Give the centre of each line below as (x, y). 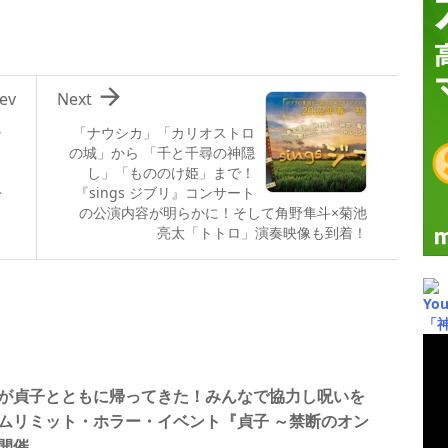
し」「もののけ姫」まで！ (171, 172)
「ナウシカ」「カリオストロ (164, 132)
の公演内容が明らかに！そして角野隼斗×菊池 (223, 212)
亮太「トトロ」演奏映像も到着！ (262, 232)
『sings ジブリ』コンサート (165, 192)
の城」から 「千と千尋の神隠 (162, 152)
